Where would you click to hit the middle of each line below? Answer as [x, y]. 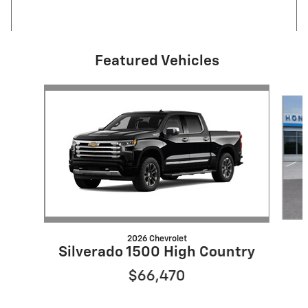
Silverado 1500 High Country [156, 253]
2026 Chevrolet [157, 239]
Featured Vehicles [157, 62]
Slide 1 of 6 [34, 91]
